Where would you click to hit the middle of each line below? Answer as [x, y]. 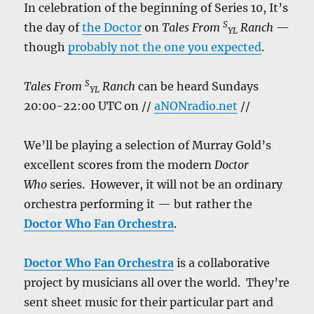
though [46, 47]
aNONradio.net [196, 106]
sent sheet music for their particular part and [149, 302]
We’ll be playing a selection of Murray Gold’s [148, 145]
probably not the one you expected [165, 47]
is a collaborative [222, 263]
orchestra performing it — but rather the [138, 204]
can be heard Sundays [197, 86]
